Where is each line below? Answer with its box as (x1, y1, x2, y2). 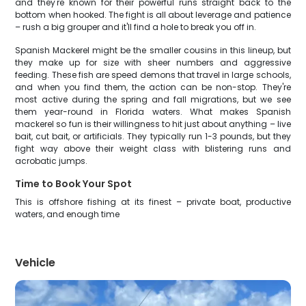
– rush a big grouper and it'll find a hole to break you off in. (15, 21, 257, 33)
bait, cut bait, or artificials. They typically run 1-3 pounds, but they (15, 130, 291, 142)
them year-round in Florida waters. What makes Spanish (15, 106, 291, 117)
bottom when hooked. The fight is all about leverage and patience (15, 9, 291, 20)
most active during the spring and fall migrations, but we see (15, 94, 291, 105)
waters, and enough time (15, 208, 120, 220)
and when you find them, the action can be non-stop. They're (15, 81, 291, 93)
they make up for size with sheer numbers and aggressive (15, 57, 291, 68)
